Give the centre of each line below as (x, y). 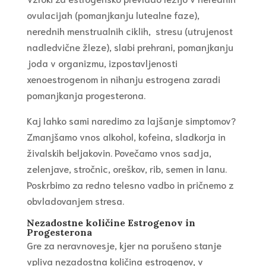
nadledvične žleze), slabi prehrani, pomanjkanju (130, 47)
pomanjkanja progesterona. (86, 95)
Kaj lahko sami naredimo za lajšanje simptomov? (131, 121)
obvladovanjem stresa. (75, 201)
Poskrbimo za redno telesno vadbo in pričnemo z (130, 185)
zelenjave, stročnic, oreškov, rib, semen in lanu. (126, 169)
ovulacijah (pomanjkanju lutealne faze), (113, 15)
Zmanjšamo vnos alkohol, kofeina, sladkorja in (126, 137)
